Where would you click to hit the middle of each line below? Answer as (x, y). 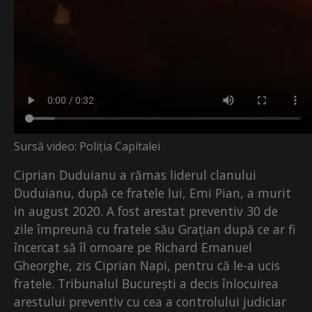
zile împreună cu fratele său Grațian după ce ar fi (155, 229)
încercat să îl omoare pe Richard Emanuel (133, 247)
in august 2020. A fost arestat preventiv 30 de (146, 211)
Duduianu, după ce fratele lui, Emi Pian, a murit (153, 193)
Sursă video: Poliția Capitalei (87, 146)
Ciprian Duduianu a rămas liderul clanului (135, 175)
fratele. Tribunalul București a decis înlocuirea (146, 283)
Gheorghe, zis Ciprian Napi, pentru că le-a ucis (147, 265)
